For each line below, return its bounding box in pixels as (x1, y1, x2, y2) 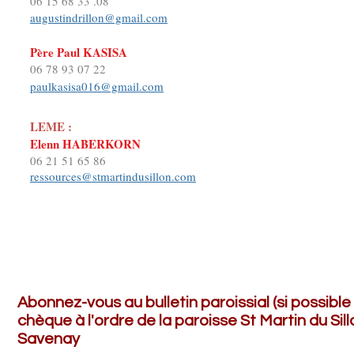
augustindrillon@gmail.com (30, 9, 168, 25)
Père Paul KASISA (30, 43, 127, 61)
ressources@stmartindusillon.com (30, 168, 196, 184)
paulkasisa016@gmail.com (30, 77, 164, 94)
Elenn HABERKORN (30, 134, 141, 153)
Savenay (17, 330, 80, 347)
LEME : (30, 117, 72, 135)
